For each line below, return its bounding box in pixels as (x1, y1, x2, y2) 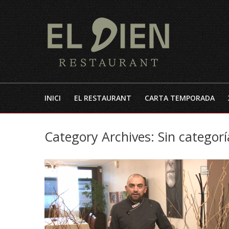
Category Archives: (44, 127, 158, 145)
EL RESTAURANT (74, 93, 131, 103)
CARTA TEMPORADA (145, 93, 215, 103)
